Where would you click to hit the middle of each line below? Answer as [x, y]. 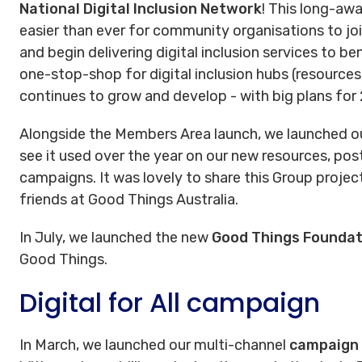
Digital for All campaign [170, 302]
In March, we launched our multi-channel [154, 345]
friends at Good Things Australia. [129, 199]
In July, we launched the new [116, 237]
